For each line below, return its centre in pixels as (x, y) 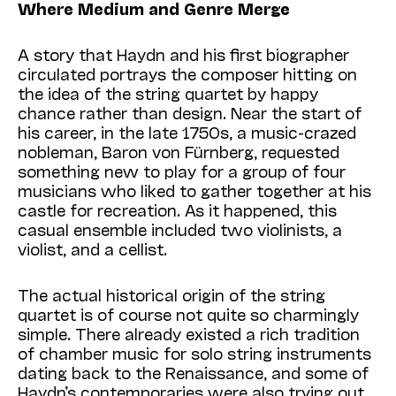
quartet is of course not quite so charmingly (188, 314)
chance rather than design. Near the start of (190, 113)
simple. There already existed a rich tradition (189, 334)
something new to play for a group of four (182, 171)
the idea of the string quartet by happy (168, 93)
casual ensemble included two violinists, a (180, 229)
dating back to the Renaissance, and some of (193, 373)
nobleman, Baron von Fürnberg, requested (179, 152)
